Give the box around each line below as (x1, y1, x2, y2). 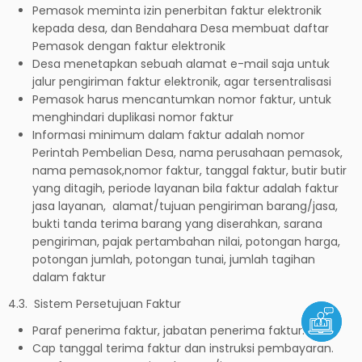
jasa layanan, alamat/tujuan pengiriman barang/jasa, (32, 197, 338, 214)
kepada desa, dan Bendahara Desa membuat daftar (32, 19, 329, 36)
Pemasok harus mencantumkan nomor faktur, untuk (32, 90, 331, 107)
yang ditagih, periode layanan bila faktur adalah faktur (32, 179, 339, 196)
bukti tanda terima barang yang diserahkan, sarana (32, 215, 322, 232)
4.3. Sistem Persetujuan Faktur (8, 295, 181, 312)
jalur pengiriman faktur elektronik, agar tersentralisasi (32, 73, 331, 90)
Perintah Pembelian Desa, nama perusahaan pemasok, (32, 144, 343, 161)
